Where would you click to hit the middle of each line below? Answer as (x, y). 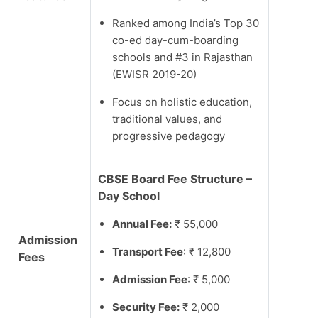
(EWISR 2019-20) (154, 75)
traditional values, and (167, 119)
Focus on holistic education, (182, 102)
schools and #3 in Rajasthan (182, 57)
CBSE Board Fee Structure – (175, 179)
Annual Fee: (142, 224)
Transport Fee (148, 252)
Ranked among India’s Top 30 (186, 23)
